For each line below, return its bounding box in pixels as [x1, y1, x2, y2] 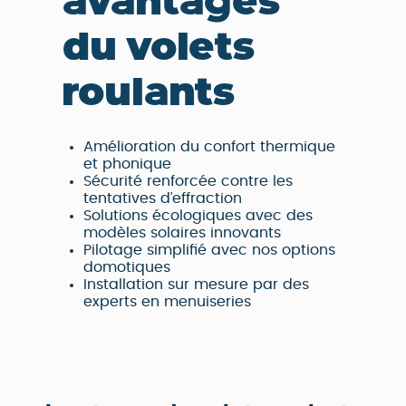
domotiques [82, 260, 170, 275]
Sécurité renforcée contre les [82, 174, 293, 189]
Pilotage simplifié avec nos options [82, 243, 335, 258]
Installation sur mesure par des [82, 277, 309, 293]
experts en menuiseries [82, 295, 251, 310]
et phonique [82, 157, 171, 172]
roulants [61, 69, 235, 116]
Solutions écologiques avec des [82, 208, 313, 224]
